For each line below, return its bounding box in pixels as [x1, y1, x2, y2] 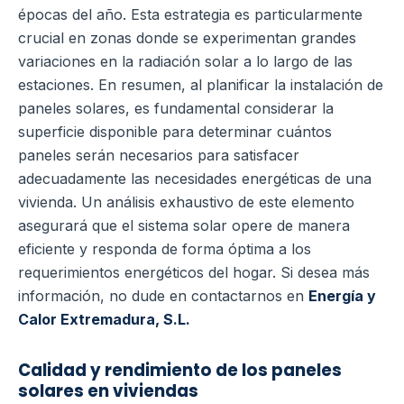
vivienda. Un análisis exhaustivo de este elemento [18, 192, 354, 211]
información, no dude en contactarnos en [18, 286, 308, 305]
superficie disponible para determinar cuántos [18, 122, 332, 141]
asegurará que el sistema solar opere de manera [18, 216, 350, 234]
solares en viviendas [18, 379, 198, 402]
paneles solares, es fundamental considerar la [18, 98, 334, 117]
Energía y [308, 286, 376, 305]
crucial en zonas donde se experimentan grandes [18, 28, 356, 47]
